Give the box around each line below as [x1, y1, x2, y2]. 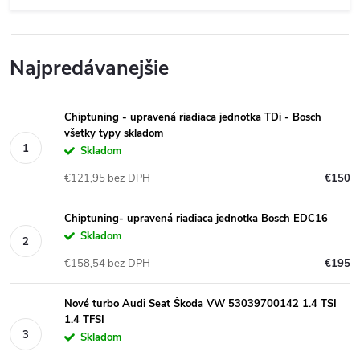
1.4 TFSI [64, 313, 104, 327]
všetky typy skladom [64, 126, 163, 141]
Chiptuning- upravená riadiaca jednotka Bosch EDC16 [64, 211, 328, 226]
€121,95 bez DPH [64, 171, 150, 186]
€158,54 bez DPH [64, 256, 150, 271]
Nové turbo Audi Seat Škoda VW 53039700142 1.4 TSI [64, 297, 337, 311]
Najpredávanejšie [10, 55, 169, 82]
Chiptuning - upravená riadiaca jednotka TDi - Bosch [64, 110, 321, 125]
